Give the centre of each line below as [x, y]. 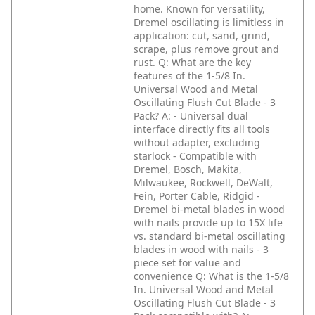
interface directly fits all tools [202, 129]
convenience [163, 276]
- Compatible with [215, 156]
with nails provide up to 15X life [208, 223]
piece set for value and [187, 263]
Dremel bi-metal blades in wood [209, 210]
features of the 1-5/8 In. [189, 76]
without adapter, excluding [197, 143]
